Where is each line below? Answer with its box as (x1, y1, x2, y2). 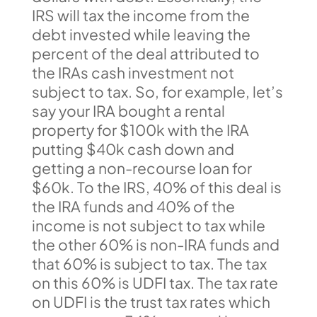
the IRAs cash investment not (31, 62, 234, 82)
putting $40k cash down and (31, 139, 234, 158)
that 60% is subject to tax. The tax (31, 253, 267, 273)
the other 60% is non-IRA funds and (31, 234, 279, 254)
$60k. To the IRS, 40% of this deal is (31, 177, 282, 197)
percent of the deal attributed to (31, 43, 260, 63)
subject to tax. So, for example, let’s (31, 81, 283, 101)
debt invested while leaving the (31, 24, 250, 44)
